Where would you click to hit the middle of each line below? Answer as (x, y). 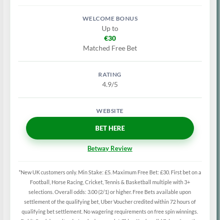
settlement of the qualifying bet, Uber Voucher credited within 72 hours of (110, 202)
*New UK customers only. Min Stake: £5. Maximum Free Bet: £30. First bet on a (110, 172)
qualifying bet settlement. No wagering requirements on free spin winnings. (110, 212)
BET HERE (110, 128)
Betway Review (110, 149)
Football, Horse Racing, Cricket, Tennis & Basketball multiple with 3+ (110, 182)
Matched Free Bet (110, 48)
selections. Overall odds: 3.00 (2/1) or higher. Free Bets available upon (110, 192)
